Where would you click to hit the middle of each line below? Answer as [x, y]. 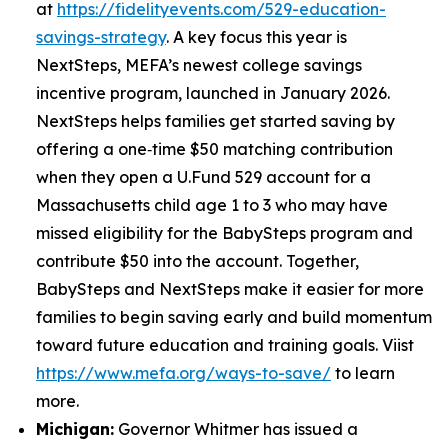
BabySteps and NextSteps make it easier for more [230, 289]
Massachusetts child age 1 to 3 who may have [212, 205]
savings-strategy [101, 37]
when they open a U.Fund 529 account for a [203, 177]
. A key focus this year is [256, 37]
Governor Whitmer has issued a [236, 429]
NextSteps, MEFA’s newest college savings [199, 65]
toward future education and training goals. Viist [225, 345]
